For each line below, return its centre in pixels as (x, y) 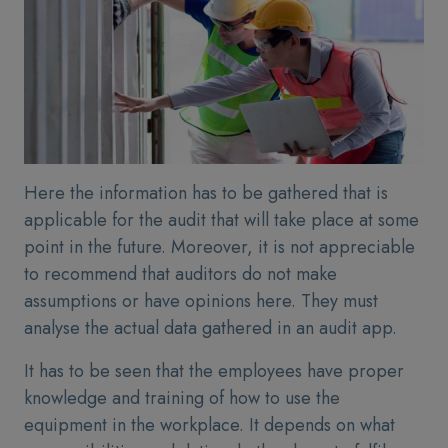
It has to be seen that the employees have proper (214, 371)
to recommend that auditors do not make (180, 274)
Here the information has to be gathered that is (206, 193)
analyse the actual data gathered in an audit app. (210, 328)
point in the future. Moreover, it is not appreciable (219, 247)
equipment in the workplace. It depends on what (209, 425)
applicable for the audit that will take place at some (221, 220)
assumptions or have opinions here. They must (201, 301)
